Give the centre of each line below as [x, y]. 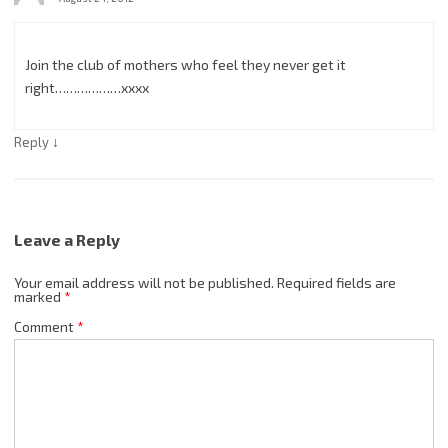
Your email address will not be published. [144, 283]
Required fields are [336, 283]
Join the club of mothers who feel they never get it [185, 65]
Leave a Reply [67, 240]
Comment [45, 327]
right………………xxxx [87, 88]
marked [39, 297]
